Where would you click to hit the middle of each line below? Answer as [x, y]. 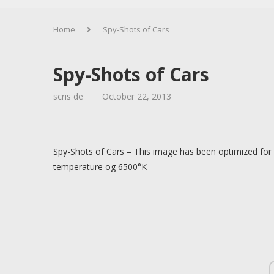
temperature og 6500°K [100, 167]
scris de [69, 97]
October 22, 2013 [137, 97]
